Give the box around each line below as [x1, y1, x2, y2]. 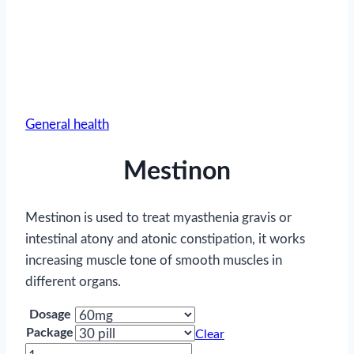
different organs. [25, 275, 121, 289]
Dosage [28, 308, 71, 322]
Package [26, 326, 73, 340]
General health [25, 118, 109, 132]
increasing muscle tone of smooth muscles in [25, 254, 282, 268]
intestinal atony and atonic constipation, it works [25, 232, 305, 247]
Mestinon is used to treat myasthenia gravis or [25, 211, 292, 225]
